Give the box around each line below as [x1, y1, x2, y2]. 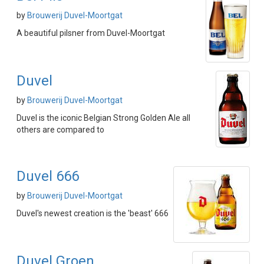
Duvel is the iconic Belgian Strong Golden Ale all [16, 113, 190, 123]
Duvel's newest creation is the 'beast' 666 [16, 209, 169, 218]
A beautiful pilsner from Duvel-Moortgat [16, 28, 165, 38]
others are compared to [16, 125, 104, 134]
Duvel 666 [16, 168, 79, 184]
